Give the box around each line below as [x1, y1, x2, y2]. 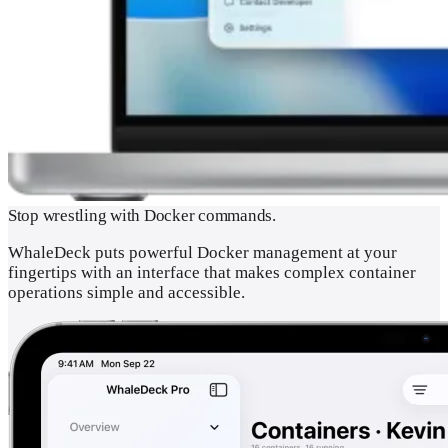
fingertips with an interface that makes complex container [8, 262, 416, 282]
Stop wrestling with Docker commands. [8, 205, 276, 225]
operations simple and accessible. [8, 282, 245, 302]
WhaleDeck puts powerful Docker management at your [8, 242, 397, 262]
